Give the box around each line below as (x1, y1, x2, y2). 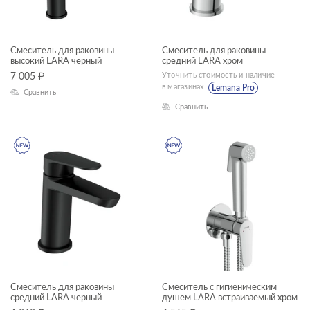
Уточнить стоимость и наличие (162, 71, 275, 80)
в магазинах (162, 83, 208, 91)
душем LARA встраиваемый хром (162, 293, 298, 303)
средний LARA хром (162, 57, 243, 66)
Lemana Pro (211, 84, 255, 93)
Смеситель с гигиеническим (162, 283, 277, 293)
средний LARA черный (10, 293, 102, 303)
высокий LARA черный (10, 57, 102, 66)
